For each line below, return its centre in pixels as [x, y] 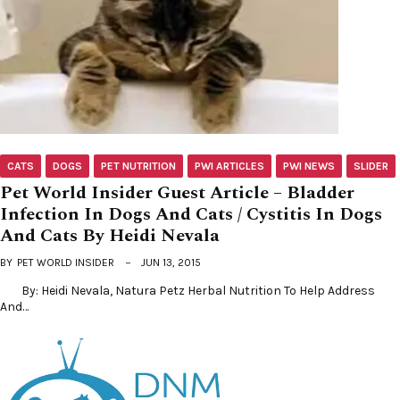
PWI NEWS [309, 166]
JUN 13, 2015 [171, 262]
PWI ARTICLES [229, 166]
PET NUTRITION [138, 166]
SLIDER [371, 166]
